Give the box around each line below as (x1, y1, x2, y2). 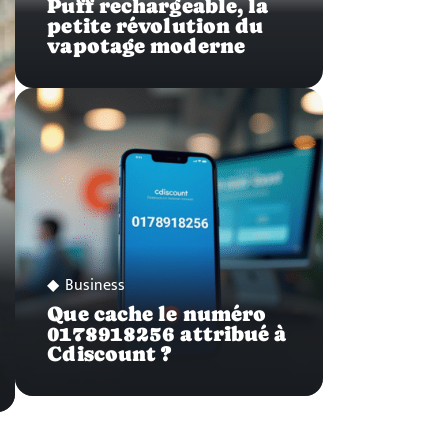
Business (65, 271, 126, 299)
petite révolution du (47, 13, 264, 38)
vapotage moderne (47, 33, 245, 58)
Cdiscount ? (47, 341, 172, 366)
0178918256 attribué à (47, 321, 287, 346)
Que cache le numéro (47, 301, 267, 326)
